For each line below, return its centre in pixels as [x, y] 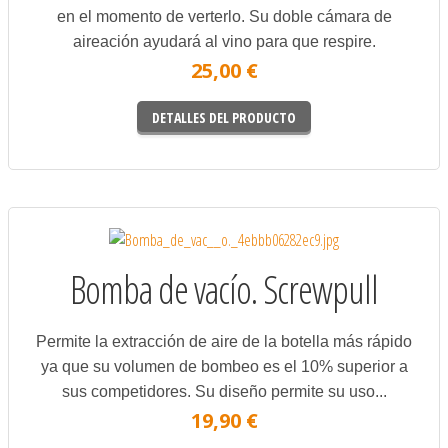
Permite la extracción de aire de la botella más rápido [224, 341]
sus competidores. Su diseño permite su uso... [224, 391]
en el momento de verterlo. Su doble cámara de [224, 16]
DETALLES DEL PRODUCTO [224, 117]
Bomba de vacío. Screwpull [224, 288]
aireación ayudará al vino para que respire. [224, 41]
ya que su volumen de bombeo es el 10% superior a [224, 366]
